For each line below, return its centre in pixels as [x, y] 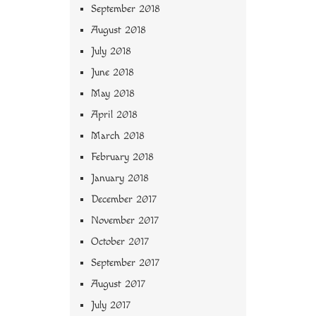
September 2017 [125, 263]
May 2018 [113, 94]
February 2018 [122, 157]
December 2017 [124, 200]
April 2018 [114, 115]
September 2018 [126, 9]
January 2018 [120, 178]
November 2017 [125, 221]
